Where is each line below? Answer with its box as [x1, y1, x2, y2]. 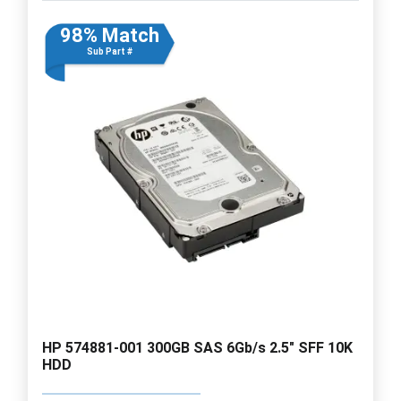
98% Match [59, 23, 159, 47]
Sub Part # [86, 46, 132, 56]
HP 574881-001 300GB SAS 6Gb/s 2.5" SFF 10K [42, 338, 353, 356]
